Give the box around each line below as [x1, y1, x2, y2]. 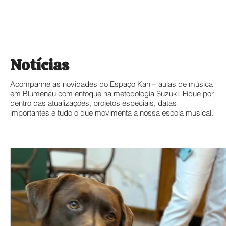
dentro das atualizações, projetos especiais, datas [10, 98, 177, 108]
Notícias [10, 55, 69, 75]
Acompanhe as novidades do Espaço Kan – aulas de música [10, 79, 213, 89]
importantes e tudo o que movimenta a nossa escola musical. [10, 108, 213, 118]
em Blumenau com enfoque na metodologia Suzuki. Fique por [10, 89, 214, 99]
